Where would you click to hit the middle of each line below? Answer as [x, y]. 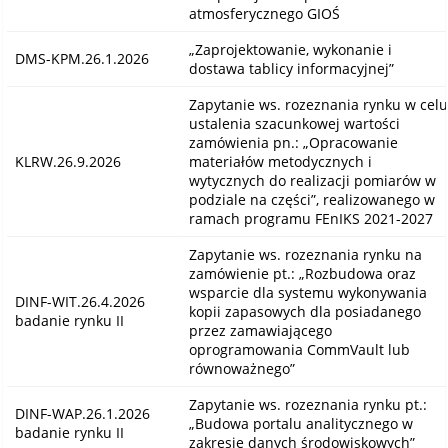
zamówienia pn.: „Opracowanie [293, 143]
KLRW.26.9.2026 [67, 162]
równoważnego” [241, 369]
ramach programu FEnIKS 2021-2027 [310, 219]
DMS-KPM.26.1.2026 [81, 59]
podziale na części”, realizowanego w [311, 200]
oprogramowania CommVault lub [299, 350]
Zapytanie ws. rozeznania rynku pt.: [307, 405]
